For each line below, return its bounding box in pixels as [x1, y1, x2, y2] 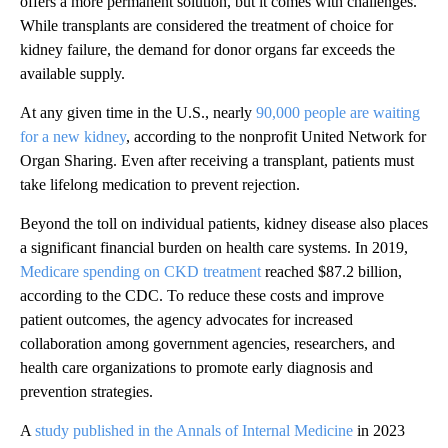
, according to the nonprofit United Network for [126, 127, 426, 145]
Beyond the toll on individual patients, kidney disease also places [20, 214, 428, 232]
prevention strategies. [20, 382, 153, 400]
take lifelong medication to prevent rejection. [20, 175, 300, 193]
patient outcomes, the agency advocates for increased [20, 310, 353, 328]
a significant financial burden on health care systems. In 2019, [20, 238, 408, 256]
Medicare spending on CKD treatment [20, 262, 261, 280]
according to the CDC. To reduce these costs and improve [20, 286, 384, 304]
